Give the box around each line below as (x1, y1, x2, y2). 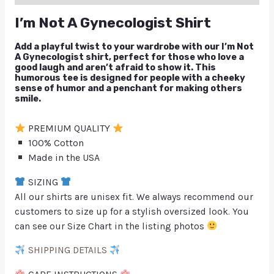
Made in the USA (26, 152, 100, 164)
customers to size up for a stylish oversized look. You (14, 206, 249, 217)
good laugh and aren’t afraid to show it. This (14, 62, 216, 73)
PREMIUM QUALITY (26, 122, 113, 135)
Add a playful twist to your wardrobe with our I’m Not (14, 41, 254, 53)
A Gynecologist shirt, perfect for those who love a (14, 51, 244, 63)
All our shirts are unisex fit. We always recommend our (14, 191, 253, 202)
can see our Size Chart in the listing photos (14, 220, 207, 232)
